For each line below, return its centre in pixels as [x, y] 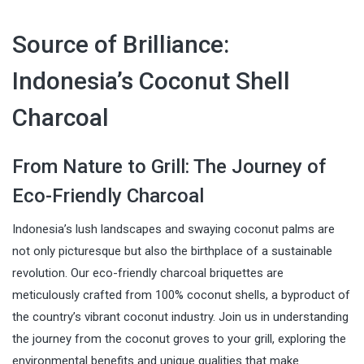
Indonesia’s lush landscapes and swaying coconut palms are [173, 229]
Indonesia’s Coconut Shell [151, 80]
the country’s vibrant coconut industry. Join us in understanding [180, 316]
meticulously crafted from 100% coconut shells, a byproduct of [181, 295]
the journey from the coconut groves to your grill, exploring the [179, 338]
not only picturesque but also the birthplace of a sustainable [172, 251]
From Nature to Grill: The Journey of [169, 166]
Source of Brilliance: [121, 44]
